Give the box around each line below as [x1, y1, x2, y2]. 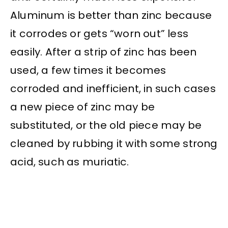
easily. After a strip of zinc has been [10, 44, 197, 59]
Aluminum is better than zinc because [10, 8, 212, 22]
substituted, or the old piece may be [10, 118, 202, 132]
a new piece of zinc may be [10, 99, 155, 114]
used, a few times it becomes [10, 63, 166, 77]
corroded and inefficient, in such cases [10, 81, 216, 96]
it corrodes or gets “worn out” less [10, 26, 189, 41]
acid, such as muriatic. [10, 154, 129, 169]
